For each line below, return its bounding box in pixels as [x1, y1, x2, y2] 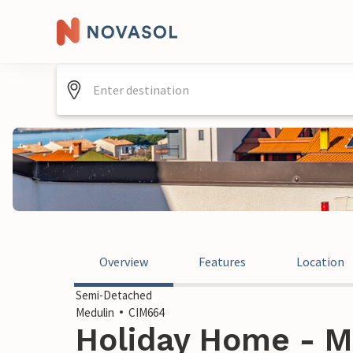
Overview [99, 254, 148, 269]
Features [199, 254, 246, 269]
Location [296, 254, 344, 269]
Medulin [76, 305, 114, 320]
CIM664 [128, 305, 164, 320]
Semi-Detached [76, 288, 152, 303]
